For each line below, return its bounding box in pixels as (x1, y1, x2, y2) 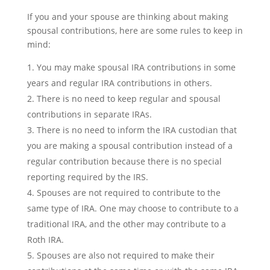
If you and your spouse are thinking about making (27, 11, 228, 22)
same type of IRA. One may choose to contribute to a (27, 202, 239, 214)
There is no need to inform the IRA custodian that (36, 124, 237, 136)
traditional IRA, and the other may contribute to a (27, 218, 226, 230)
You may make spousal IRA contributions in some (36, 61, 236, 73)
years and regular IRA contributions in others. (27, 77, 212, 89)
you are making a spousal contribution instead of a (27, 140, 233, 151)
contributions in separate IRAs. (27, 108, 152, 120)
